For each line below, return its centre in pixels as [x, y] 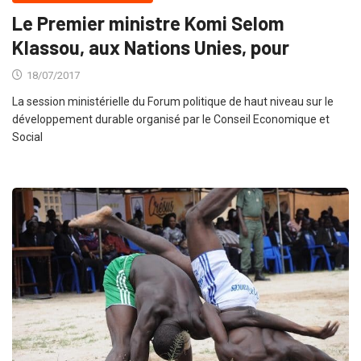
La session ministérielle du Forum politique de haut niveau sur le [173, 102]
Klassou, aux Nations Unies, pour [151, 48]
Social [27, 137]
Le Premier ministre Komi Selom [148, 23]
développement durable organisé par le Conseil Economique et [171, 120]
